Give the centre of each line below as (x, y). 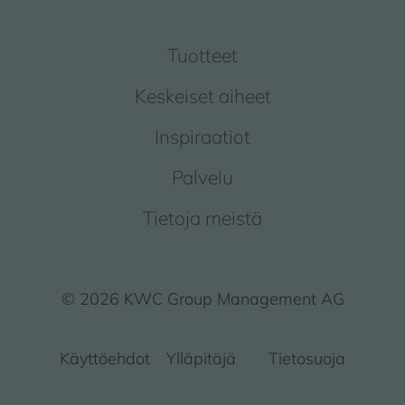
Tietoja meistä (202, 218)
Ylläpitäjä (201, 359)
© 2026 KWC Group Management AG (202, 299)
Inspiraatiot (202, 137)
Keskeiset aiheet (202, 96)
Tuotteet (202, 56)
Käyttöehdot (105, 359)
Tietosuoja (307, 359)
